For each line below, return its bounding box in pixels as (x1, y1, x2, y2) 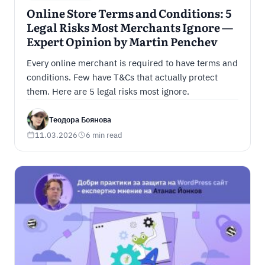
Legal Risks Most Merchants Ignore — (26, 23, 233, 35)
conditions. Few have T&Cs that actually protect (26, 72, 218, 83)
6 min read (85, 130, 122, 140)
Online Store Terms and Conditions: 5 (26, 9, 232, 21)
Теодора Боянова (49, 114, 111, 125)
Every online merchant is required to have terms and (26, 57, 238, 69)
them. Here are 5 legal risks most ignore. (26, 86, 189, 98)
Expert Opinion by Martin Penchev (26, 37, 218, 49)
